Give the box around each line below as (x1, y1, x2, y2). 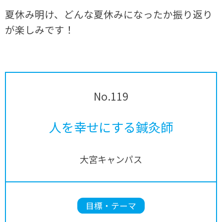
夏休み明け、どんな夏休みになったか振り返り (5, 6, 213, 21)
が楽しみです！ (5, 22, 75, 37)
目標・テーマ (86, 200, 136, 212)
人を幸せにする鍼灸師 (49, 117, 173, 136)
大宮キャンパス (80, 152, 142, 166)
